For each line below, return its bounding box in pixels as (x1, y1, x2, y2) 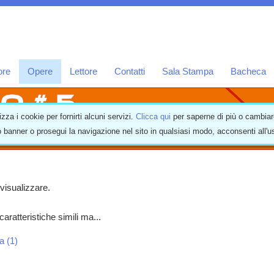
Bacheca (230, 67, 266, 77)
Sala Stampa (161, 67, 213, 77)
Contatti (114, 67, 145, 77)
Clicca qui (135, 112, 171, 122)
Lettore (69, 67, 97, 77)
